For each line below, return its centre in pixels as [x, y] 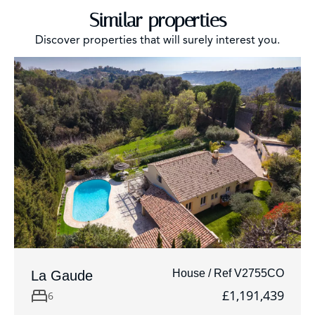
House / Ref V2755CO [228, 274]
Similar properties [157, 21]
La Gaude [62, 276]
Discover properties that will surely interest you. [157, 40]
